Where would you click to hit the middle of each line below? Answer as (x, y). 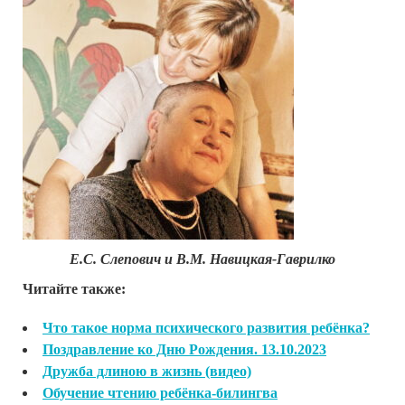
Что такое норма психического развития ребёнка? (206, 327)
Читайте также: (74, 288)
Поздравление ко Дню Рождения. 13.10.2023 (184, 349)
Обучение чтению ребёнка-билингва (160, 392)
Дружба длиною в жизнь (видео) (147, 371)
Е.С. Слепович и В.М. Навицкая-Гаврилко (202, 259)
